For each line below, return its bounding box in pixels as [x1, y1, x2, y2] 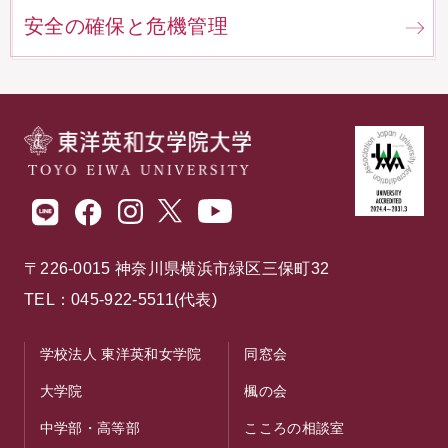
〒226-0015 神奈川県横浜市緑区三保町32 [23, 260, 330, 278]
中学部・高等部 [39, 419, 140, 436]
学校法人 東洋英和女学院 [39, 345, 202, 362]
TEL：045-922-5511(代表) [23, 291, 218, 309]
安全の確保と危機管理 [23, 15, 228, 38]
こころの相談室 [244, 419, 345, 436]
